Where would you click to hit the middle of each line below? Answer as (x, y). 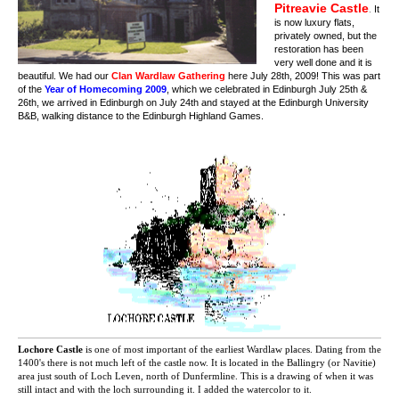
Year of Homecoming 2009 (106, 89)
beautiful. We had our (63, 76)
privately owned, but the (326, 36)
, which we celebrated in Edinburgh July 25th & (267, 89)
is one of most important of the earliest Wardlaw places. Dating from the (233, 350)
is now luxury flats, (314, 22)
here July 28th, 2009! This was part (304, 76)
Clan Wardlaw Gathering (168, 76)
